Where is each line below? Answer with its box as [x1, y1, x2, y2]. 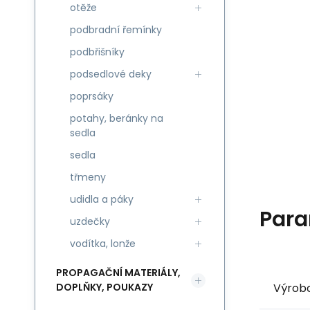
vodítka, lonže [70, 237, 136, 250]
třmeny [70, 170, 106, 184]
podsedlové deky [70, 67, 152, 81]
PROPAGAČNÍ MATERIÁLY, [56, 266, 181, 280]
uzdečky [70, 215, 110, 228]
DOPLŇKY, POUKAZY [56, 280, 153, 294]
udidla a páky [70, 192, 134, 206]
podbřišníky [70, 45, 125, 59]
